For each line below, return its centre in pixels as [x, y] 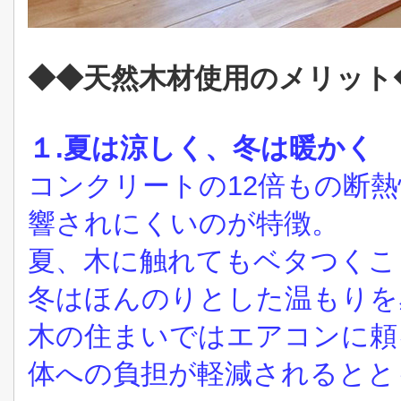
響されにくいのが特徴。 [183, 223]
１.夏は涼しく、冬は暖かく [201, 148]
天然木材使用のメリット [238, 78]
